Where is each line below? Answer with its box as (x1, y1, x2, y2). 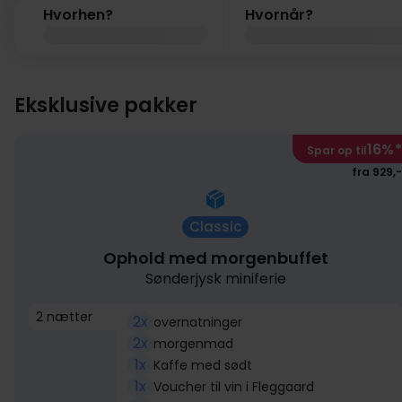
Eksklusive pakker (14, 92, 197, 119)
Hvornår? (245, 4, 314, 25)
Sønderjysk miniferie (144, 268, 286, 289)
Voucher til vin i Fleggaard (153, 377, 314, 396)
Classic (189, 217, 241, 236)
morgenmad (153, 334, 233, 353)
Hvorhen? (43, 4, 113, 25)
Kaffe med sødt (153, 355, 252, 374)
